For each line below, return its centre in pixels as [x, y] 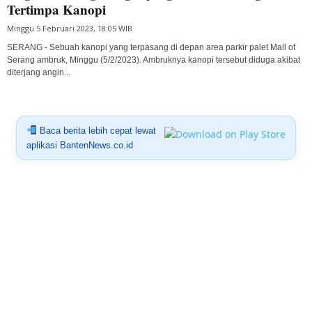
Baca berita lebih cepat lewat [96, 130]
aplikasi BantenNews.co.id [79, 145]
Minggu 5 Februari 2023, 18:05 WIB [70, 28]
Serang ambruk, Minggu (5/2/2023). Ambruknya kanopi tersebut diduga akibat [154, 60]
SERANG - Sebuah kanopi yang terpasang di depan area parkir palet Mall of [151, 47]
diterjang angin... [39, 72]
